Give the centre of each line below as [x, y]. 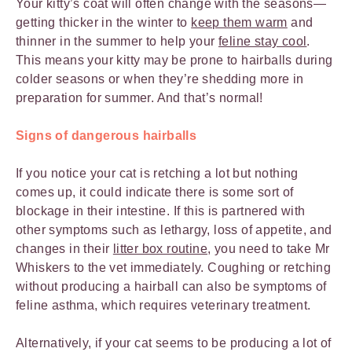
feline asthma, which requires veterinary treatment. [165, 305]
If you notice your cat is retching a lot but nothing [157, 173]
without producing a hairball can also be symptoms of [171, 286]
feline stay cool [263, 41]
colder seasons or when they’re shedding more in [160, 79]
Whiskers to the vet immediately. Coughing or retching [174, 267]
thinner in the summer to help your [117, 41]
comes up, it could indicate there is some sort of [155, 192]
